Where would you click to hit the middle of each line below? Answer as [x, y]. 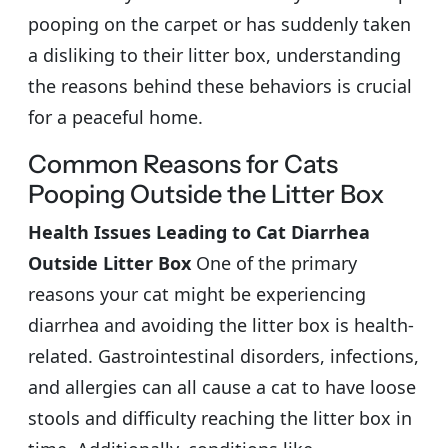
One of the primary [274, 262]
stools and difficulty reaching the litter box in [220, 417]
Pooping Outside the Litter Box [206, 193]
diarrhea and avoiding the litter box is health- [221, 324]
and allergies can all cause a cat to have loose [222, 386]
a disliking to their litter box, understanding [214, 54]
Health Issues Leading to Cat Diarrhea [199, 231]
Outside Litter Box [109, 262]
